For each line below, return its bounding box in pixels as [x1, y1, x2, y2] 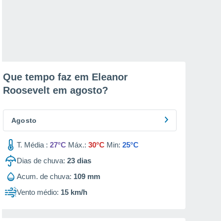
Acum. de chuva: [17, 172, 72, 181]
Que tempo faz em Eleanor [3, 72, 128, 82]
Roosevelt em [3, 85, 70, 96]
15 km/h [61, 188, 87, 196]
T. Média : [17, 141, 48, 149]
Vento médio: [17, 188, 59, 196]
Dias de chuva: [17, 156, 65, 165]
